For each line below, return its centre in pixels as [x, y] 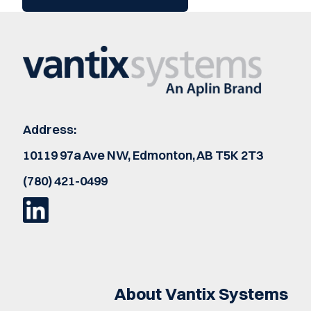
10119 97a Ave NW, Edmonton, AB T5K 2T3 [143, 155]
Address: [50, 130]
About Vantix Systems [201, 294]
